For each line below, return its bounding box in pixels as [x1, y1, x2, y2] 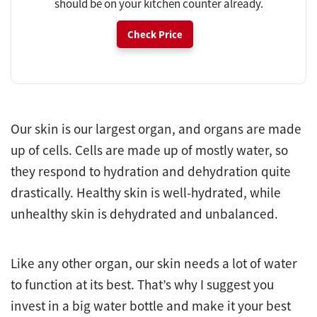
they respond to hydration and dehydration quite [11, 162, 291, 180]
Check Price [127, 27, 183, 41]
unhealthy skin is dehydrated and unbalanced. [11, 204, 281, 222]
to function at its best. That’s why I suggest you [11, 275, 274, 293]
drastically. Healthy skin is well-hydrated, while [11, 183, 281, 201]
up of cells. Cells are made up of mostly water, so [11, 141, 288, 158]
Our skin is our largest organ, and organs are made [11, 120, 301, 137]
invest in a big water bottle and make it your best [11, 296, 291, 314]
